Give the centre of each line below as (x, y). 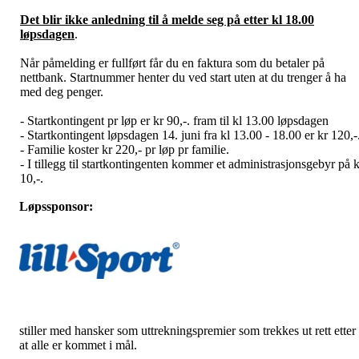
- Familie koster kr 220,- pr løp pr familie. (125, 150)
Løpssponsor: (56, 207)
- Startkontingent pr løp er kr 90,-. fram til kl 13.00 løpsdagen (174, 121)
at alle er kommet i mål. (78, 345)
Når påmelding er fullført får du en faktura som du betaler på (172, 63)
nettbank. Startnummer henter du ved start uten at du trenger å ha (183, 78)
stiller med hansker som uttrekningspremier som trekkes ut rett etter (188, 331)
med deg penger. (62, 92)
